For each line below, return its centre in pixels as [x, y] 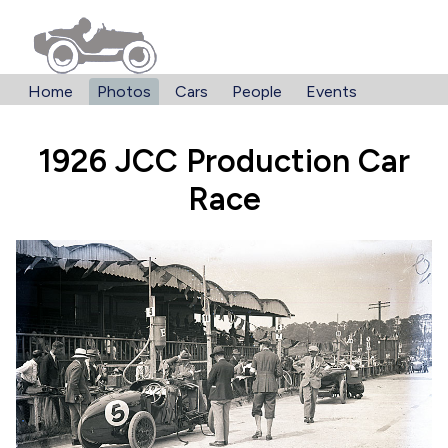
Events [331, 91]
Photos [124, 91]
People [257, 91]
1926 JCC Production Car [224, 161]
